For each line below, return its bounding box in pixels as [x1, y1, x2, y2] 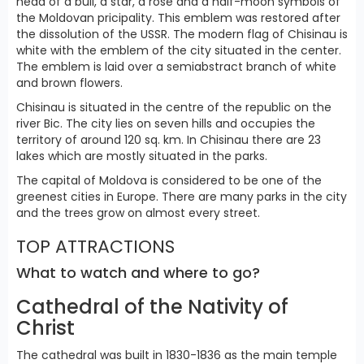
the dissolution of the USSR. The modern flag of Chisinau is [16, 26, 348, 43]
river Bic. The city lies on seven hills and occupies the [16, 115, 315, 132]
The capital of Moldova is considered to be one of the [16, 172, 322, 189]
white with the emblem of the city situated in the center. [16, 42, 341, 59]
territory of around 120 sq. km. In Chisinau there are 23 [16, 132, 321, 149]
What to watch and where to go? [16, 262, 260, 284]
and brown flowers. [16, 75, 123, 92]
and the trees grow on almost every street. [16, 205, 260, 222]
